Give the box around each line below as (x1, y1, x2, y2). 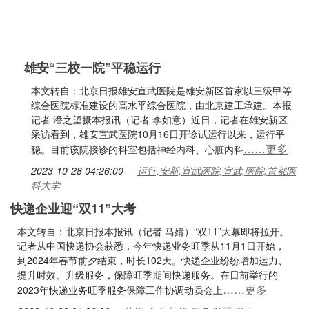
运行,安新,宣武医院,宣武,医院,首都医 (137, 163, 296, 177)
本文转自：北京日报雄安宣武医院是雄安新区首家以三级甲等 (31, 83, 292, 97)
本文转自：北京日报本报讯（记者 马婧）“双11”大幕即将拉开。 (17, 224, 289, 238)
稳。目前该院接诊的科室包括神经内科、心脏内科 (31, 142, 243, 156)
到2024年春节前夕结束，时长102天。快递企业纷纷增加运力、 (17, 253, 288, 267)
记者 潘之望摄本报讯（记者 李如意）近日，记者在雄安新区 (31, 112, 288, 126)
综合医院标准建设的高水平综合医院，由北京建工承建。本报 (31, 98, 292, 112)
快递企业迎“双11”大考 (10, 199, 136, 217)
